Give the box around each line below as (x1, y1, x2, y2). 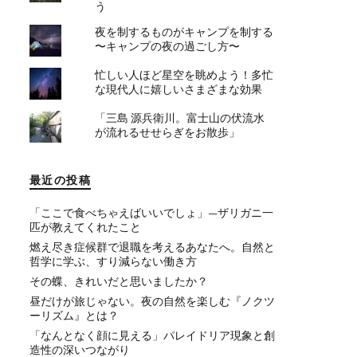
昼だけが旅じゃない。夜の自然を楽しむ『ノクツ (29, 293, 275, 309)
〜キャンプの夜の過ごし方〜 (95, 38, 241, 54)
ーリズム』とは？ (29, 308, 119, 324)
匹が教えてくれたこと (29, 219, 141, 235)
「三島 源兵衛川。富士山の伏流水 (95, 110, 265, 126)
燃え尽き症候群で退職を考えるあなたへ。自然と (29, 239, 275, 255)
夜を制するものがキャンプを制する (95, 24, 274, 40)
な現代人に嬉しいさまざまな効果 (95, 81, 263, 97)
